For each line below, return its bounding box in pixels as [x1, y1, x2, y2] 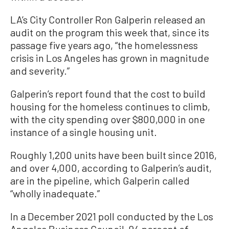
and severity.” [10, 64, 70, 77]
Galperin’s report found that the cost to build [10, 87, 205, 100]
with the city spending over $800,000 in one [10, 113, 205, 126]
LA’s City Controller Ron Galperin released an [10, 13, 205, 26]
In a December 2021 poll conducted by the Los [10, 210, 213, 223]
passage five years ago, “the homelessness [10, 39, 198, 52]
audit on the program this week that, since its [10, 26, 209, 39]
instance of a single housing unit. [10, 126, 157, 139]
